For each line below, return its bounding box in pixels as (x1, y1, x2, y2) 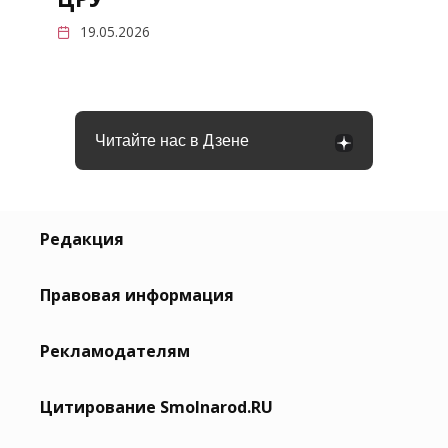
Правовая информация (40, 284, 234, 307)
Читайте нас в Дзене (95, 131, 249, 149)
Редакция (40, 228, 124, 251)
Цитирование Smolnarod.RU (40, 396, 273, 419)
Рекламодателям (40, 340, 190, 363)
